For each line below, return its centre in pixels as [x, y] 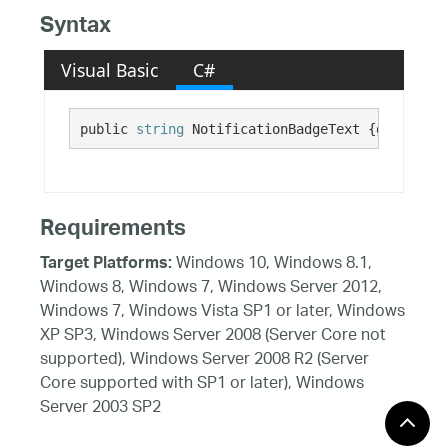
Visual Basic [110, 69]
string [159, 128]
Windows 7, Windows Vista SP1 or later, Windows [222, 312]
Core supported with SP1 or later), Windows [202, 384]
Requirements [113, 230]
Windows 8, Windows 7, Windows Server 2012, [211, 288]
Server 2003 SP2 [100, 408]
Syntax [75, 28]
